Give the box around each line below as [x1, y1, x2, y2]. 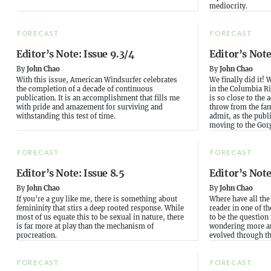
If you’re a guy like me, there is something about [16, 195, 177, 204]
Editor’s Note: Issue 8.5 [16, 167, 125, 180]
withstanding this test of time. [16, 112, 116, 121]
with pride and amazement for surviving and [16, 103, 163, 112]
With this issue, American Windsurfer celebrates [16, 76, 177, 85]
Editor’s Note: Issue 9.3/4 [16, 48, 135, 60]
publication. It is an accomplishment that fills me [16, 94, 180, 103]
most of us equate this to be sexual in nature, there [16, 213, 184, 222]
